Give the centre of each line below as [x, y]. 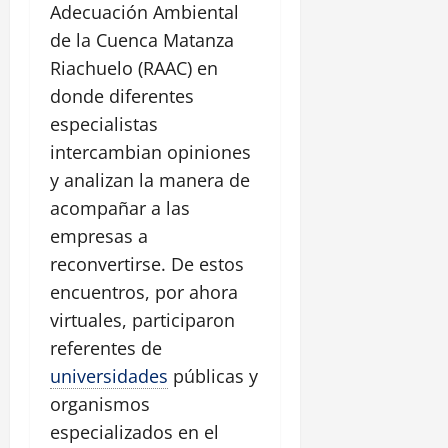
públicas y [213, 376]
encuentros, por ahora [144, 292]
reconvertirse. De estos [147, 264]
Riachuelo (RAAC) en [134, 68]
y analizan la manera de [150, 180]
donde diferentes [122, 96]
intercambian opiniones [150, 152]
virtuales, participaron [142, 320]
